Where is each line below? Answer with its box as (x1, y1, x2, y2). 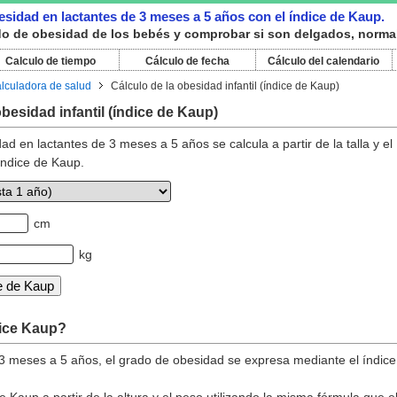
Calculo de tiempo (5, 55, 96, 67)
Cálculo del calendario (268, 55, 379, 67)
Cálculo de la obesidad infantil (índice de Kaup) (110, 80, 339, 92)
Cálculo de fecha (144, 55, 230, 67)
